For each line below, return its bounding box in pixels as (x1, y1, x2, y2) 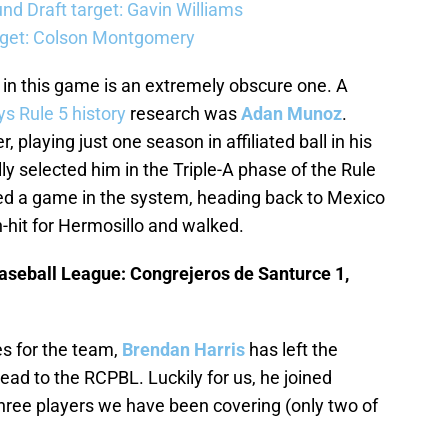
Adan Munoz (241, 103, 342, 125)
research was (126, 103, 241, 125)
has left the (245, 339, 338, 361)
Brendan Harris (122, 339, 245, 361)
